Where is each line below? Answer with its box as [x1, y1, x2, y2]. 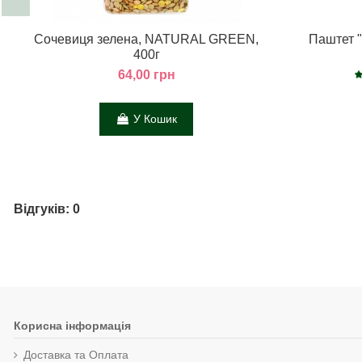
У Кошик [133, 112, 177, 126]
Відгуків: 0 [14, 202, 80, 217]
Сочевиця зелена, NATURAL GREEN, [34, 32, 259, 46]
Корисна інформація [14, 319, 131, 333]
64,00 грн [117, 67, 175, 82]
